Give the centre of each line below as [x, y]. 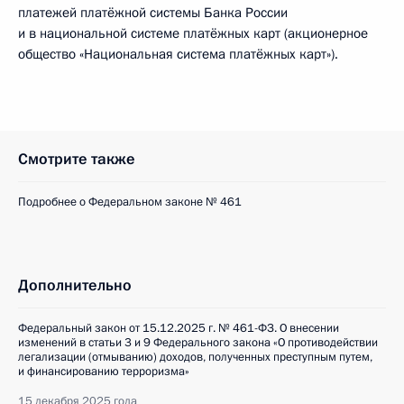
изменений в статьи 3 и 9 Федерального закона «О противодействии [198, 343]
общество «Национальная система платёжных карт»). [178, 54]
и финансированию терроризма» [104, 372]
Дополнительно [75, 285]
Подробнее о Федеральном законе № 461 [130, 202]
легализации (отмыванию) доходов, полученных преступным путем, [195, 357]
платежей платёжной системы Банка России [153, 13]
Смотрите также [77, 159]
